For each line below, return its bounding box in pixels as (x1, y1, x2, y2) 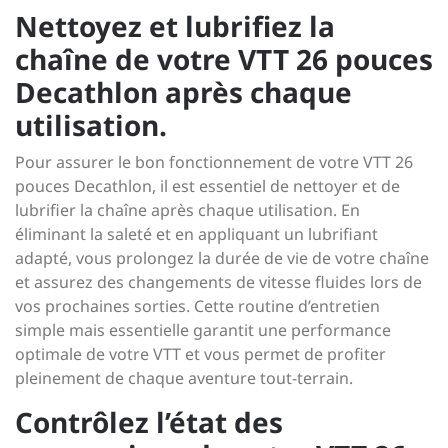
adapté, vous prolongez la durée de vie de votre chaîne (15, 247, 429, 269)
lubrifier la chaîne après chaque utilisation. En (15, 199, 360, 221)
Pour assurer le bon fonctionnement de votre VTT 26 (15, 151, 413, 173)
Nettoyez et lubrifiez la (15, 7, 335, 45)
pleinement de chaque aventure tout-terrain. (15, 367, 353, 389)
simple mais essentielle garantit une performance (15, 319, 391, 341)
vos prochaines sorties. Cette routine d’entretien (15, 295, 380, 317)
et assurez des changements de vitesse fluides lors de (15, 271, 422, 293)
